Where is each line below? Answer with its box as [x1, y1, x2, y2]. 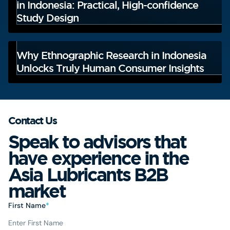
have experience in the [8, 147, 188, 168]
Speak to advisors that [8, 130, 186, 152]
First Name [8, 200, 46, 210]
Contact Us [8, 114, 56, 126]
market [8, 180, 65, 201]
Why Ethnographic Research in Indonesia [16, 49, 206, 61]
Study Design [16, 12, 79, 24]
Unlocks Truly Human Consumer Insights [16, 62, 204, 74]
